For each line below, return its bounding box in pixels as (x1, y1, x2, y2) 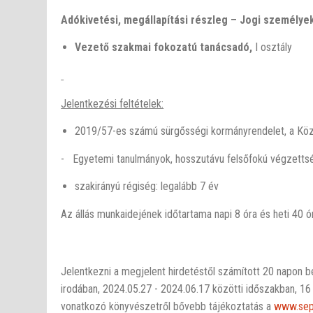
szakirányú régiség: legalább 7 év (75, 180, 219, 194)
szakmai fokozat (112, 41, 192, 54)
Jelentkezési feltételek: (61, 97, 164, 111)
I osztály (255, 41, 293, 54)
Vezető (75, 41, 110, 54)
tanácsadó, (200, 41, 256, 54)
